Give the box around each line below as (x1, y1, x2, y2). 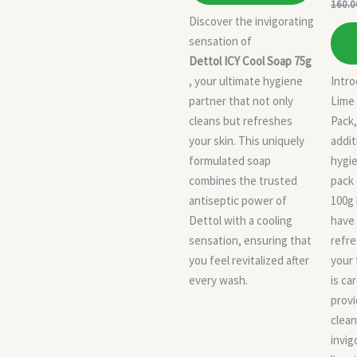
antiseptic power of (189, 192, 287, 208)
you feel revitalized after (189, 252, 309, 268)
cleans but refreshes (189, 112, 292, 128)
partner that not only (189, 92, 293, 108)
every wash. (189, 272, 248, 288)
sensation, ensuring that (189, 232, 312, 248)
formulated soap (189, 152, 271, 168)
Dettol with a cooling (189, 212, 292, 228)
